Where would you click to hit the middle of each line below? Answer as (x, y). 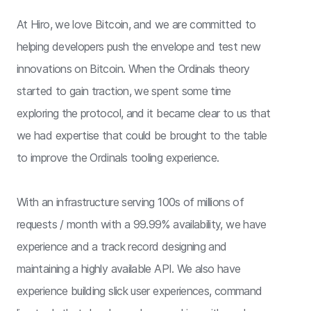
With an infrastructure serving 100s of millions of (130, 202)
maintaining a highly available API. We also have (129, 268)
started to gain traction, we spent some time (124, 91)
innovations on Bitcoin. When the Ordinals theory (133, 68)
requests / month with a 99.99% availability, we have (142, 224)
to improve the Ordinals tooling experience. (118, 157)
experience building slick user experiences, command (140, 291)
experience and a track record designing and (122, 246)
